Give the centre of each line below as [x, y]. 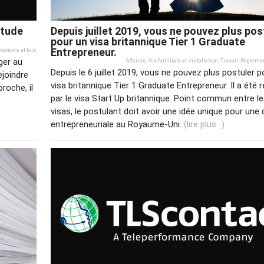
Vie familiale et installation [183, 61]
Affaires [136, 61]
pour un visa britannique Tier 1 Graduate [148, 42]
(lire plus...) [204, 125]
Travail [229, 61]
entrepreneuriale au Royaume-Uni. [117, 125]
